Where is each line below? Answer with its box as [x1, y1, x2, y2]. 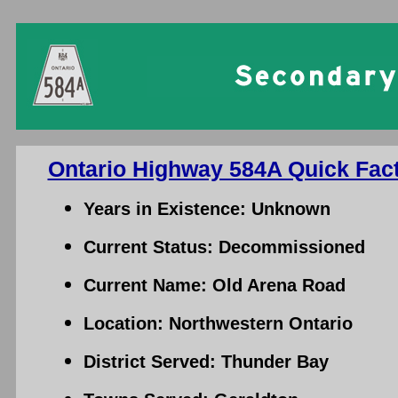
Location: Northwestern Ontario [83, 314, 353, 333]
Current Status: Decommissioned [83, 237, 365, 257]
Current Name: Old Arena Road [83, 275, 346, 295]
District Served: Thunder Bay [83, 352, 329, 371]
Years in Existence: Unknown [83, 199, 330, 219]
